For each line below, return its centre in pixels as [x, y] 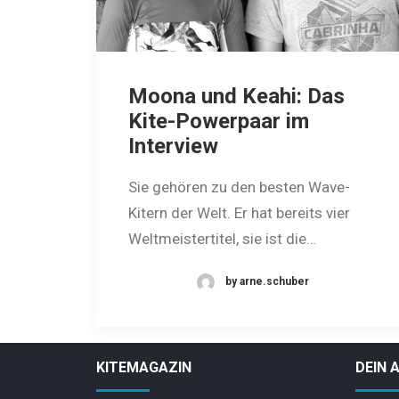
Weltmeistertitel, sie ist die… [222, 239]
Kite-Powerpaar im [219, 122]
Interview [173, 147]
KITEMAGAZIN [144, 367]
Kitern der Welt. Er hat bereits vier [239, 213]
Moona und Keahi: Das [236, 97]
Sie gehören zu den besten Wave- [239, 187]
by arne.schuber [267, 282]
